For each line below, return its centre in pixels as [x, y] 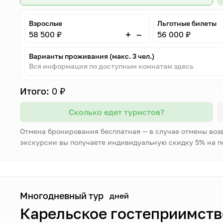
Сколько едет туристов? [116, 112]
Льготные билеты [187, 23]
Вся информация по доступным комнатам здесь [111, 66]
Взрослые [46, 23]
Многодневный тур [62, 196]
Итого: [35, 91]
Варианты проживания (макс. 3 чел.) [92, 56]
